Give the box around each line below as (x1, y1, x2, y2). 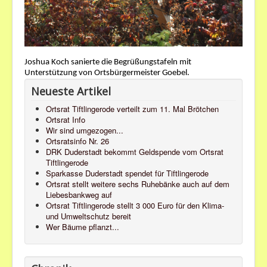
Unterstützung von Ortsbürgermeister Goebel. (24, 69, 190, 78)
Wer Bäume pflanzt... (46, 221, 119, 233)
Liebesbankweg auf (46, 189, 112, 201)
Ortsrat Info (46, 114, 85, 126)
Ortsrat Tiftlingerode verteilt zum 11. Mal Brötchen (46, 103, 219, 115)
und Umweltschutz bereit (46, 210, 131, 222)
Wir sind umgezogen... (46, 125, 123, 136)
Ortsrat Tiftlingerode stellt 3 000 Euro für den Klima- (46, 200, 224, 212)
